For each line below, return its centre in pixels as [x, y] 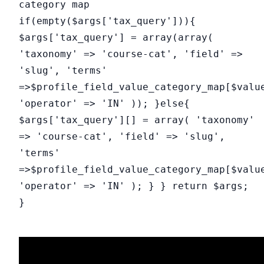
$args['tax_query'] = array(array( [116, 37]
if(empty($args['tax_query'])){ [107, 21]
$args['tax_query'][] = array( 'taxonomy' [137, 120]
